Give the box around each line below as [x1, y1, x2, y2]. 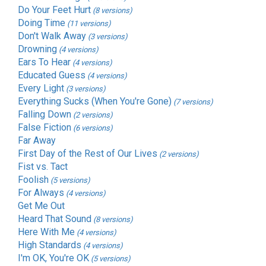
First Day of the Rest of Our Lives [18, 148, 157, 160]
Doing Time [18, 17, 65, 29]
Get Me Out [18, 200, 65, 212]
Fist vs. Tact [18, 161, 68, 173]
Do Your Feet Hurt [18, 4, 91, 16]
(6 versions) [73, 123, 113, 133]
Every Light [18, 83, 64, 94]
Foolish [18, 174, 49, 186]
